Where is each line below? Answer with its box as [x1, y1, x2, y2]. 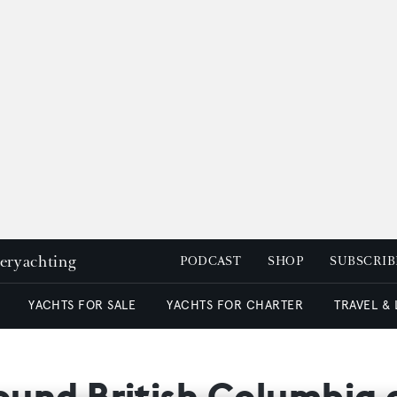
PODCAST [180, 253, 242, 269]
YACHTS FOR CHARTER [167, 298, 304, 313]
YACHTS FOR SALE [28, 298, 136, 313]
